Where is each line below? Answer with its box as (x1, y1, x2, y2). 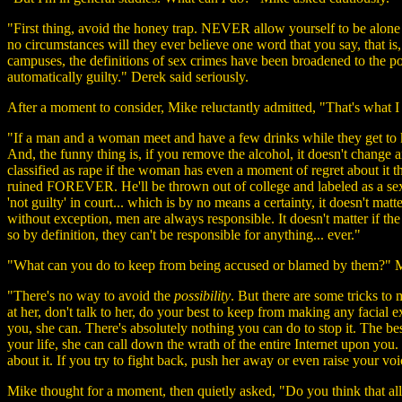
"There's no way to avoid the (7, 287, 174, 303)
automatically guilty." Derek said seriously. (7, 68, 249, 84)
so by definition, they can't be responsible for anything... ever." (7, 226, 361, 242)
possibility (174, 287, 231, 303)
